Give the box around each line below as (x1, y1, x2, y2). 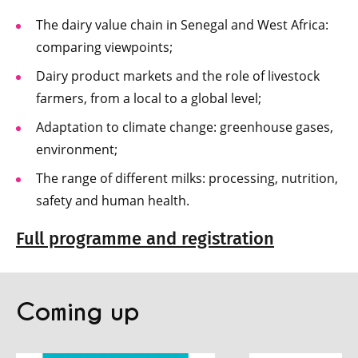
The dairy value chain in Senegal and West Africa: (36, 16, 328, 34)
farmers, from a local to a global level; (36, 89, 261, 107)
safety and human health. (36, 192, 189, 209)
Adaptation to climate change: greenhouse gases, (36, 118, 333, 136)
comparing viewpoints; (36, 38, 173, 56)
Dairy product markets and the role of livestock (36, 67, 320, 85)
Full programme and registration (16, 228, 274, 249)
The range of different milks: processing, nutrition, (36, 169, 338, 187)
